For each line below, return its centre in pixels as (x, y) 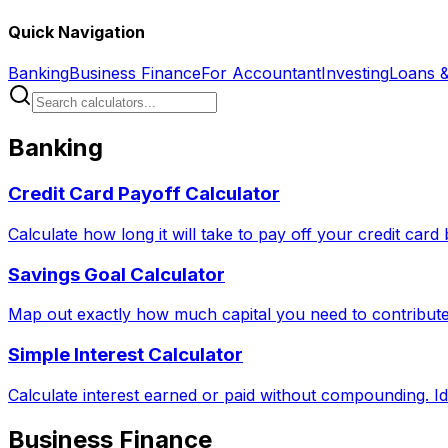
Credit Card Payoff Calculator (144, 194)
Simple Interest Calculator (125, 355)
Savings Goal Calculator (116, 274)
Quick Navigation (76, 32)
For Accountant (261, 73)
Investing (355, 73)
